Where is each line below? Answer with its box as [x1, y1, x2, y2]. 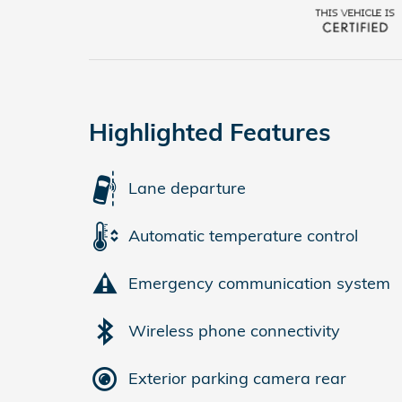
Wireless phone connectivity [128, 320, 340, 342]
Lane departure [128, 178, 246, 199]
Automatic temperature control [128, 225, 358, 247]
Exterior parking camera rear [128, 368, 346, 389]
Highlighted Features [89, 116, 331, 147]
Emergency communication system [128, 273, 390, 294]
